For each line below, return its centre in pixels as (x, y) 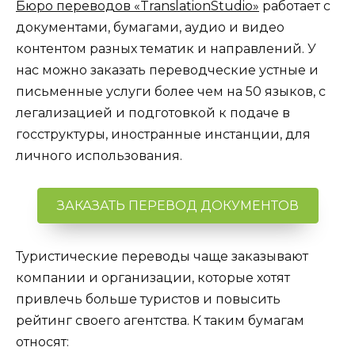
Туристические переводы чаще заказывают (162, 256)
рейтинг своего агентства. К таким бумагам (160, 320)
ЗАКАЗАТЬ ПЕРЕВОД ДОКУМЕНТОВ (177, 205)
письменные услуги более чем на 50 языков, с (171, 92)
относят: (42, 342)
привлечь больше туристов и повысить (148, 299)
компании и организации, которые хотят (153, 277)
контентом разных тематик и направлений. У (166, 49)
